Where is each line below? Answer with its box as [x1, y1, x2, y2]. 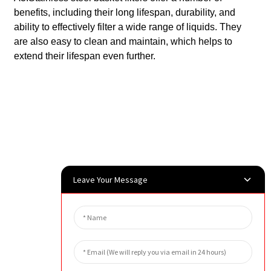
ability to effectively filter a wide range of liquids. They [13, 21, 241, 32]
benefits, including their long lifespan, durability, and [13, 7, 235, 18]
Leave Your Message [73, 174, 148, 185]
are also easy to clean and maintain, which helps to [13, 36, 232, 47]
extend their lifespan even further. [13, 50, 155, 61]
